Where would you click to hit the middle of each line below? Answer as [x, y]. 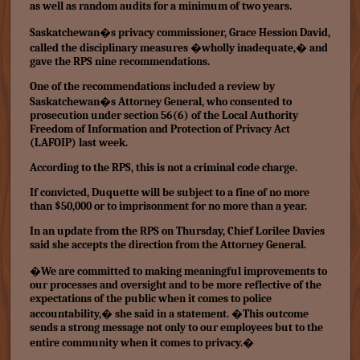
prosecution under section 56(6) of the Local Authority [164, 115]
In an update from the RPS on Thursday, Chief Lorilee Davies [177, 231]
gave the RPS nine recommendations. [119, 61]
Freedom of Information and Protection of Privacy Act [160, 129]
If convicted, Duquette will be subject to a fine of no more [169, 192]
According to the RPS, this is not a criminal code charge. [163, 168]
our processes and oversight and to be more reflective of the [175, 285]
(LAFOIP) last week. [78, 143]
